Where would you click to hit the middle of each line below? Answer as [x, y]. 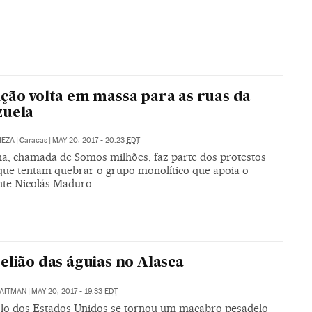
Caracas [33, 140]
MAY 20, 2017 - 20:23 [89, 140]
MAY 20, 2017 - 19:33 [68, 291]
